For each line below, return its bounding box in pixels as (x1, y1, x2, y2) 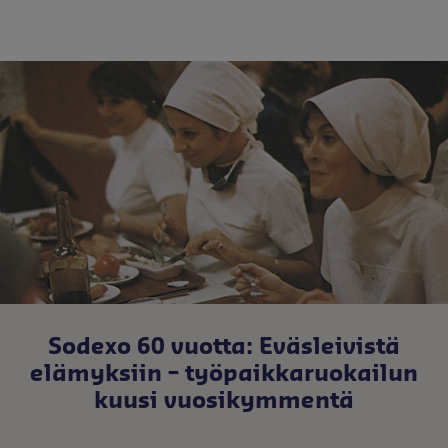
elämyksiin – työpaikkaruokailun (30, 362, 418, 385)
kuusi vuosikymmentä (94, 389, 354, 412)
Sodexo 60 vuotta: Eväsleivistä (48, 335, 400, 358)
